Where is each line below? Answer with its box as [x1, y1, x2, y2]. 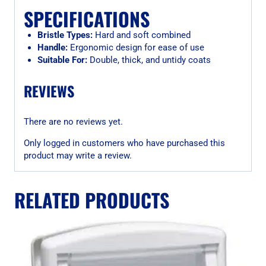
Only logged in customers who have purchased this [24, 137, 225, 148]
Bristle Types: [37, 30, 93, 40]
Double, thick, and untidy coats [87, 55, 211, 65]
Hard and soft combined [92, 30, 191, 40]
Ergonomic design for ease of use [67, 42, 204, 53]
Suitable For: [37, 55, 87, 65]
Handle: [37, 42, 68, 53]
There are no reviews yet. [24, 116, 123, 127]
